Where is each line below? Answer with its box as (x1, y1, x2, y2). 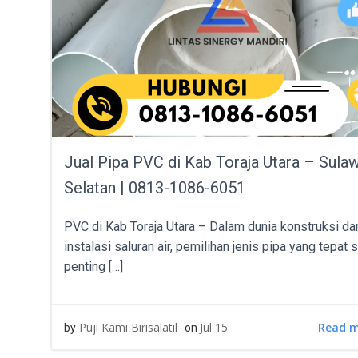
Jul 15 (200, 320, 228, 335)
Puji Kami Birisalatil (79, 320, 177, 335)
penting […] (64, 259, 123, 274)
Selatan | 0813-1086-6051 (64, 178, 245, 197)
